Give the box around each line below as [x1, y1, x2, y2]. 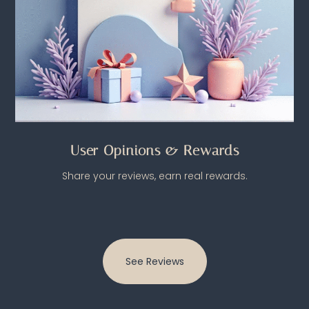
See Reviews [125, 255, 184, 269]
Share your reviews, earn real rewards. [61, 169, 248, 183]
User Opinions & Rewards [70, 142, 239, 159]
